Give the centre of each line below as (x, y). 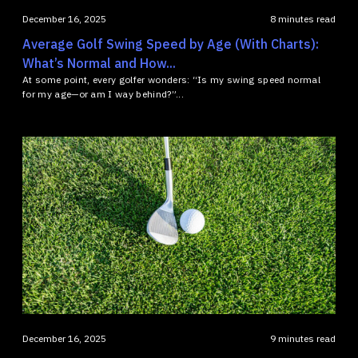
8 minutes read (303, 19)
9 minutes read (303, 339)
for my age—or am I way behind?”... (103, 94)
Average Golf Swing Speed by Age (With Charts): (171, 44)
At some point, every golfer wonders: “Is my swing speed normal (171, 80)
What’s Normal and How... (99, 64)
